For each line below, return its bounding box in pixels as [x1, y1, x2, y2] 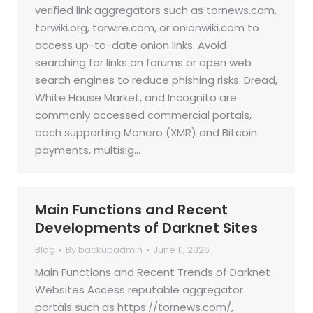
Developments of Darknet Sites [35, 218, 258, 238]
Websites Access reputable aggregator [35, 282, 243, 297]
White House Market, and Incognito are [35, 90, 237, 105]
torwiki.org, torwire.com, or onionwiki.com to [35, 20, 259, 35]
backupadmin [78, 243, 143, 256]
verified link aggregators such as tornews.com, [35, 3, 277, 17]
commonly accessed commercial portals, [35, 108, 252, 122]
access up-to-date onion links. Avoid [35, 38, 226, 52]
